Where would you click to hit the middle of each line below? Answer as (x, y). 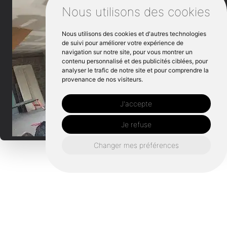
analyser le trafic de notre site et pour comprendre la (135, 70)
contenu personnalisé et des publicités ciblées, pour (135, 61)
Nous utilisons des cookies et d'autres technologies (134, 34)
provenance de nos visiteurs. (102, 79)
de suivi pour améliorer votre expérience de (122, 43)
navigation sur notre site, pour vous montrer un (127, 52)
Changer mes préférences (136, 145)
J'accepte (136, 104)
